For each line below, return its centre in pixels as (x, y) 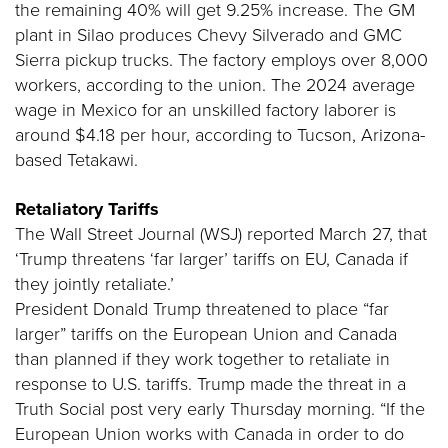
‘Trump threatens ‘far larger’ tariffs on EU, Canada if (211, 259)
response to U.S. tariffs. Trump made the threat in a (210, 384)
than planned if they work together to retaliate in (202, 359)
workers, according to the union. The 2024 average (215, 85)
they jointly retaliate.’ (94, 284)
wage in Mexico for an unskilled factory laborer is (205, 110)
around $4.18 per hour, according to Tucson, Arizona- (220, 135)
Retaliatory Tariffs (87, 209)
